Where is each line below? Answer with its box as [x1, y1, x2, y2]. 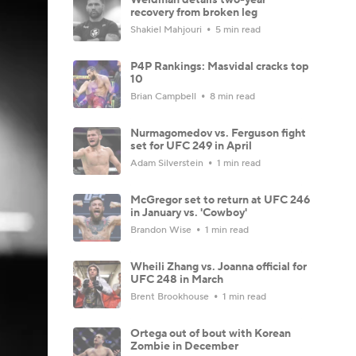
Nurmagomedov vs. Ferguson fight [130, 126, 306, 141]
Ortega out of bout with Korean [130, 326, 291, 341]
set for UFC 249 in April [130, 138, 252, 153]
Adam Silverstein [130, 157, 206, 169]
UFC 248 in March [130, 272, 223, 287]
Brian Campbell [130, 90, 199, 103]
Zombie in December [130, 339, 238, 354]
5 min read [213, 23, 261, 36]
